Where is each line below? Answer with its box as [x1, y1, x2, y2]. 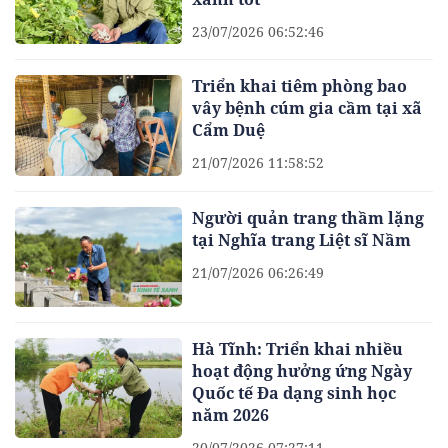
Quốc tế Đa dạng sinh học [192, 382, 397, 405]
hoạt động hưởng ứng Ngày [192, 360, 413, 383]
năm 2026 [192, 404, 270, 427]
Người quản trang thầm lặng [192, 206, 425, 229]
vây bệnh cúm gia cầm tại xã [192, 97, 423, 120]
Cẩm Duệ [192, 119, 266, 142]
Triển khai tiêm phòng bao [192, 75, 408, 98]
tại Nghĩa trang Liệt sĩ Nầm [192, 228, 412, 251]
